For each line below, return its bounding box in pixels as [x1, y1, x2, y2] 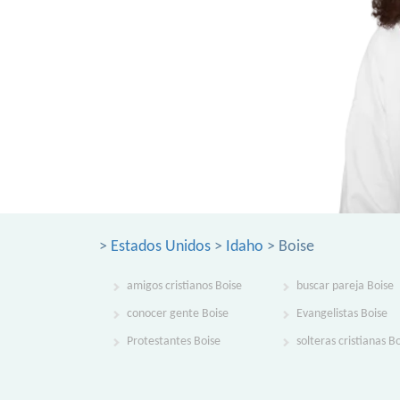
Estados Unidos [111, 238, 211, 255]
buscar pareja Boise [296, 279, 394, 293]
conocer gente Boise [127, 307, 229, 321]
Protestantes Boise [127, 335, 221, 348]
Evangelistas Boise [296, 307, 387, 321]
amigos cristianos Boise [127, 279, 242, 293]
